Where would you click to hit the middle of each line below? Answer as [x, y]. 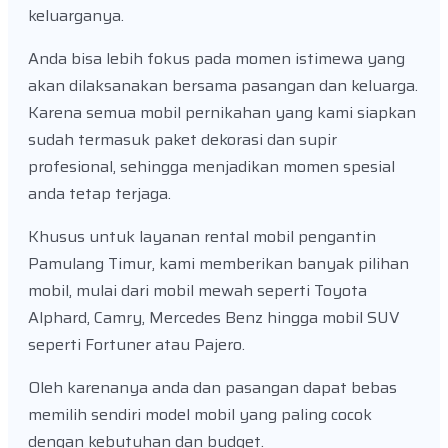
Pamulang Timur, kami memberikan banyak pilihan [218, 264]
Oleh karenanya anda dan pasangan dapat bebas [212, 388]
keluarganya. [76, 16]
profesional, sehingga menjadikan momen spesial [211, 167]
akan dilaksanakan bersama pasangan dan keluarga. [223, 86]
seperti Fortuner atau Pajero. [138, 345]
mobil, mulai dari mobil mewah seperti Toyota [197, 291]
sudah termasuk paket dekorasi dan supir [182, 140]
